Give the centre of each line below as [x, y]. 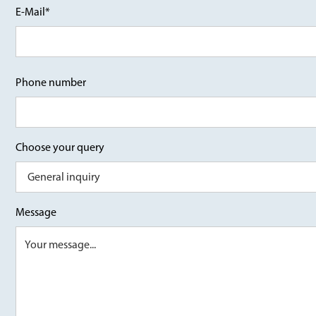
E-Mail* [33, 11]
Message [36, 212]
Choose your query [60, 147]
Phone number [51, 82]
